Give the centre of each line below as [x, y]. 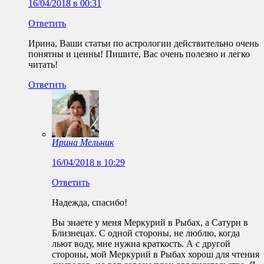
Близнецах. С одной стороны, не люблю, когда [146, 233]
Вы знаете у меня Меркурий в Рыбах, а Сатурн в [150, 223]
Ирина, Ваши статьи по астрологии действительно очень [143, 44]
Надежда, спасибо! [90, 203]
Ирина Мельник [83, 143]
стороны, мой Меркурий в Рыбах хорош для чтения [156, 255]
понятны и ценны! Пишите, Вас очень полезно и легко [139, 54]
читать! [43, 65]
